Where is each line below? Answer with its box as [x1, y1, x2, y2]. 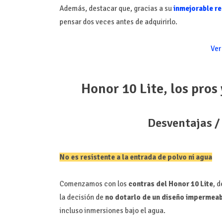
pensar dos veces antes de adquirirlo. [59, 17, 177, 26]
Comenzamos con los [59, 179, 128, 188]
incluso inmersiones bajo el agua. [59, 206, 166, 215]
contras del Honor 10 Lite [128, 179, 213, 188]
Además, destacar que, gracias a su [59, 3, 173, 13]
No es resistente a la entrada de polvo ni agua [59, 152, 212, 162]
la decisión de [59, 192, 105, 202]
